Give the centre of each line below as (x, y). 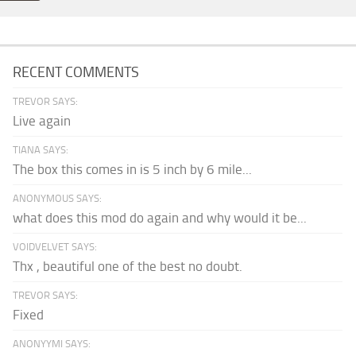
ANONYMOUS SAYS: (58, 199)
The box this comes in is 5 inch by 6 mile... (133, 170)
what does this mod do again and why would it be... (160, 218)
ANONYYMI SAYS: (52, 344)
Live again (42, 121)
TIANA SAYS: (41, 150)
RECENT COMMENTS (76, 73)
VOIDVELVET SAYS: (55, 247)
